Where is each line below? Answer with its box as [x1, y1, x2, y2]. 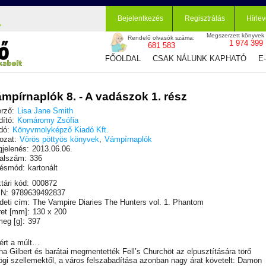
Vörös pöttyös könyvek [20, 135, 99, 144]
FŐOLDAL [105, 54, 141, 63]
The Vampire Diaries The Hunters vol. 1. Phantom [33, 198, 204, 207]
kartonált [28, 163, 58, 172]
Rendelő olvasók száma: [128, 34, 195, 41]
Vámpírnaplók [104, 135, 152, 144]
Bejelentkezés [118, 14, 163, 23]
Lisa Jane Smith [17, 106, 73, 115]
